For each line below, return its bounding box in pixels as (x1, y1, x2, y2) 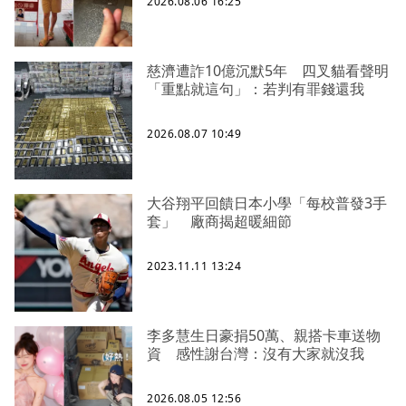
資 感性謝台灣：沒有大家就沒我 (147, 343, 364, 364)
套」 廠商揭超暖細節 (147, 211, 292, 232)
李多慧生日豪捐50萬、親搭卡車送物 (147, 325, 381, 346)
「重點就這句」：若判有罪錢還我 (147, 79, 364, 100)
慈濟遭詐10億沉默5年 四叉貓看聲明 (147, 61, 389, 82)
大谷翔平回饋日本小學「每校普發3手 (147, 193, 387, 214)
